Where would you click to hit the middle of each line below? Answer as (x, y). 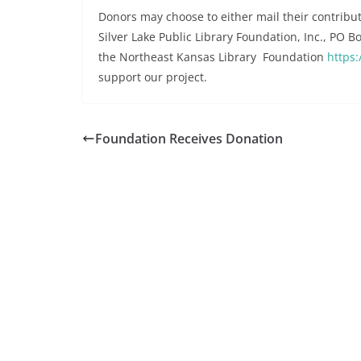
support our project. (153, 77)
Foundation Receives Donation (189, 139)
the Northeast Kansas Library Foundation (213, 57)
